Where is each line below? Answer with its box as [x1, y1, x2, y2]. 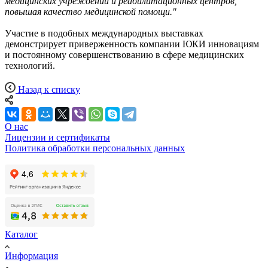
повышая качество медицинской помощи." [5, 6, 176, 17]
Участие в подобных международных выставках [5, 28, 203, 38]
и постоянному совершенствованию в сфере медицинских [5, 49, 244, 60]
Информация [5, 250, 58, 261]
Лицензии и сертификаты [5, 132, 110, 142]
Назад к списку [18, 84, 80, 95]
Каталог [5, 229, 38, 239]
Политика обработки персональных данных [5, 142, 185, 153]
